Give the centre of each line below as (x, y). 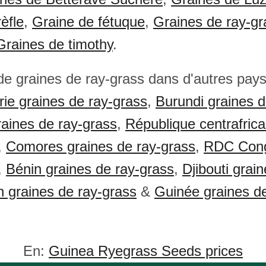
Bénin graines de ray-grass (90, 169)
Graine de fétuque (88, 22)
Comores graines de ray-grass (101, 146)
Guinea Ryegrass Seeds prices (146, 251)
